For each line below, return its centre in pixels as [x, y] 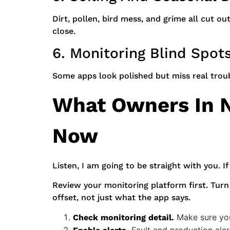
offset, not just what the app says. [121, 197]
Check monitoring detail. [123, 218]
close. [64, 31]
